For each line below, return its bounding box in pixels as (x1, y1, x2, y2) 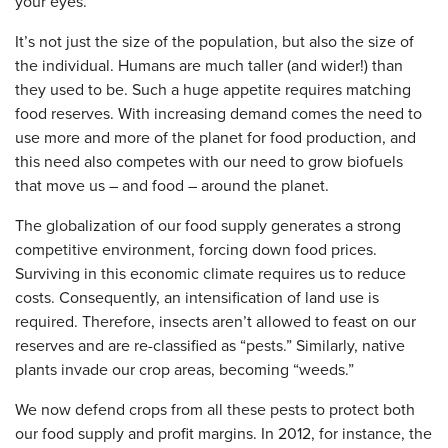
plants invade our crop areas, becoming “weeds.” (15, 360, 354, 380)
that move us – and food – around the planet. (15, 176, 329, 196)
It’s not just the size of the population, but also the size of (15, 32, 414, 52)
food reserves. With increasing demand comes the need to (15, 104, 422, 124)
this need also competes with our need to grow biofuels (15, 152, 403, 172)
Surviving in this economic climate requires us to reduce (15, 264, 406, 284)
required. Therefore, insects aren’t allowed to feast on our (15, 312, 416, 332)
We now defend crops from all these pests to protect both (15, 400, 415, 420)
